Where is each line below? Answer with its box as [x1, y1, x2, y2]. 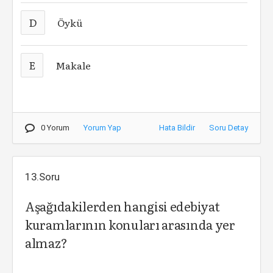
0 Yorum [41, 123, 69, 132]
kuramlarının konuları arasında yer [25, 215, 235, 233]
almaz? [25, 233, 68, 252]
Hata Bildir [159, 123, 195, 132]
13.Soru [25, 171, 60, 183]
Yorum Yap [83, 123, 121, 132]
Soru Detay [209, 123, 248, 132]
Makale [55, 58, 91, 73]
